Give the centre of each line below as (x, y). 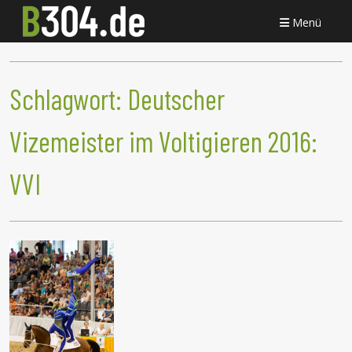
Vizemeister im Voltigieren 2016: (163, 141)
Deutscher (176, 99)
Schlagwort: (68, 99)
